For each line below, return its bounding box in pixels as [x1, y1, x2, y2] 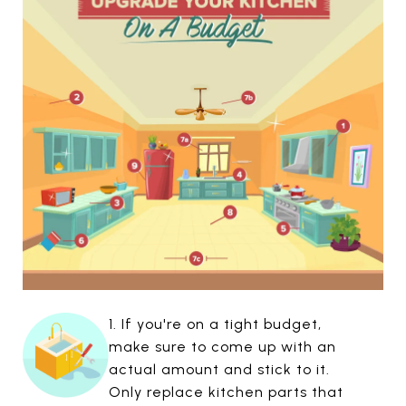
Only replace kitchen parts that [108, 382, 343, 401]
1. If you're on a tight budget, [108, 314, 322, 333]
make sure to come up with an [108, 337, 336, 355]
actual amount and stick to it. [108, 360, 330, 378]
